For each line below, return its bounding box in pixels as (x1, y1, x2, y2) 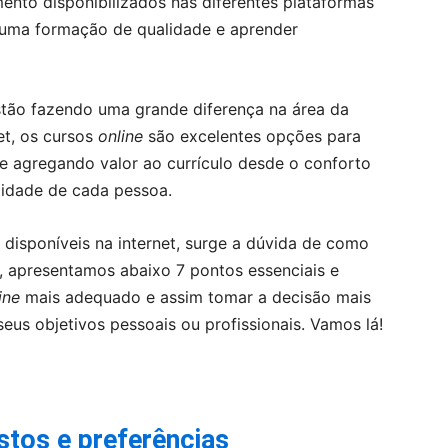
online (98, 126, 148, 146)
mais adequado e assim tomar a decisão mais (20, 287, 371, 307)
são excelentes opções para (148, 126, 361, 146)
